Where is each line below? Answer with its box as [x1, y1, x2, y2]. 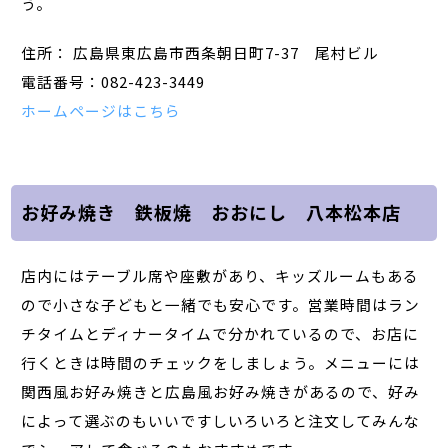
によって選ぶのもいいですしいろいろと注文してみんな [21, 409, 421, 431]
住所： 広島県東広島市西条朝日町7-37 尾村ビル [21, 41, 380, 63]
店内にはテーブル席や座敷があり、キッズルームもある [21, 264, 420, 286]
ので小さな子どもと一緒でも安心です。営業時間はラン [21, 293, 421, 315]
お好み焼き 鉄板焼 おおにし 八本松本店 [21, 199, 402, 226]
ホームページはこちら [21, 99, 182, 121]
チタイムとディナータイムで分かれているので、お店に [21, 322, 420, 344]
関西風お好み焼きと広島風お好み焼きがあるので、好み [21, 380, 421, 402]
